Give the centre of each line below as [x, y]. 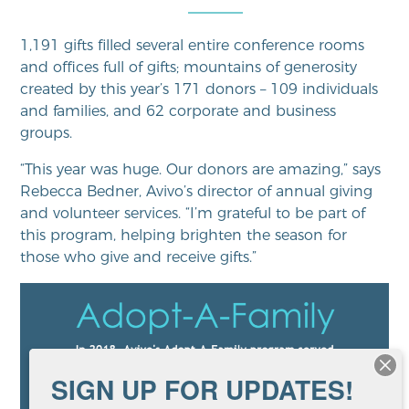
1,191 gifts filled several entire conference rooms [193, 45]
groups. [47, 133]
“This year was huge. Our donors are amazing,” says [201, 169]
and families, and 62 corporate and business [178, 111]
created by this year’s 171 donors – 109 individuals [199, 89]
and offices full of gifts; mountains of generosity [189, 67]
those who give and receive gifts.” [139, 257]
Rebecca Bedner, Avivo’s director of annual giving [197, 191]
